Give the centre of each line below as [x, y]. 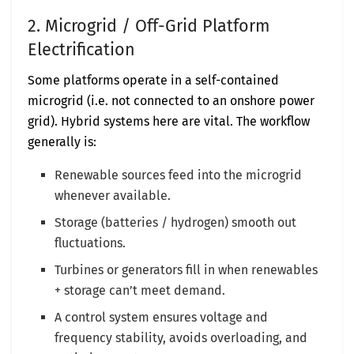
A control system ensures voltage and [162, 318]
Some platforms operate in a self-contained [153, 81]
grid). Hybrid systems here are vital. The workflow [169, 122]
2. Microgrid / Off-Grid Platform [149, 26]
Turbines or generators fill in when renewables [186, 270]
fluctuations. [90, 243]
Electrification [81, 50]
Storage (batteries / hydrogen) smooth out [176, 223]
